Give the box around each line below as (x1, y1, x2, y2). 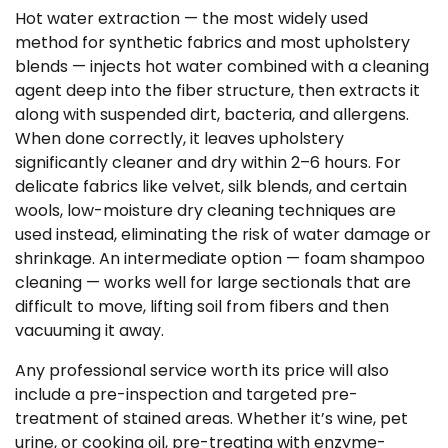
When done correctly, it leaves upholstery (15, 127, 344, 151)
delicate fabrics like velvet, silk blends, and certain (15, 175, 407, 199)
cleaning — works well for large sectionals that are (15, 271, 411, 295)
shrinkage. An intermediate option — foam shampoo (15, 247, 425, 271)
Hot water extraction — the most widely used (15, 7, 368, 31)
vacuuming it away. (15, 319, 164, 343)
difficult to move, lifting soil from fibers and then (15, 295, 389, 319)
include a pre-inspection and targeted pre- (15, 383, 358, 407)
